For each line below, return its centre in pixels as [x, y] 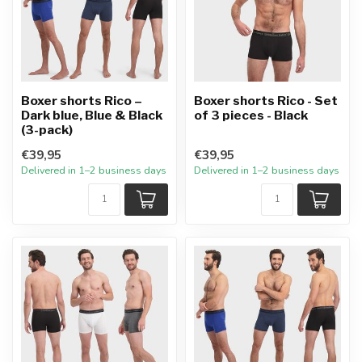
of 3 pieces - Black [251, 115]
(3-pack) [47, 130]
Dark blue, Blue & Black [92, 115]
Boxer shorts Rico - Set [266, 101]
